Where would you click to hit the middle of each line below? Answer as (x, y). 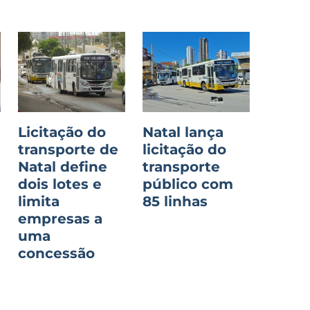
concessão (56, 254)
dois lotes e (60, 184)
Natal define (63, 167)
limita (39, 202)
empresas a (60, 219)
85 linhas (175, 202)
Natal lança (183, 133)
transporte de (68, 150)
